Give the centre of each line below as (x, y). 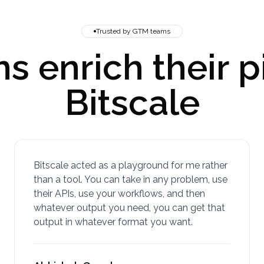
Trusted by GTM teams (133, 31)
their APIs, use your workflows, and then (119, 194)
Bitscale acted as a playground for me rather (131, 165)
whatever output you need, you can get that (129, 208)
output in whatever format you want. (113, 222)
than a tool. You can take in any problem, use (131, 179)
